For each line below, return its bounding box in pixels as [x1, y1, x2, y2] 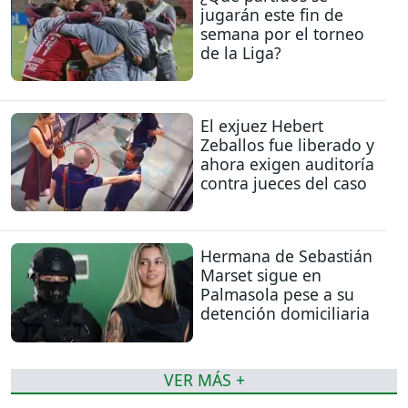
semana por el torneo [200, 22, 364, 45]
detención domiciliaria [200, 302, 370, 325]
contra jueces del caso [200, 172, 367, 195]
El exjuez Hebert [200, 115, 323, 138]
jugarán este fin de [200, 3, 343, 25]
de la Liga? [200, 41, 281, 64]
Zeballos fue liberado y [200, 134, 374, 157]
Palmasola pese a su [200, 283, 354, 306]
